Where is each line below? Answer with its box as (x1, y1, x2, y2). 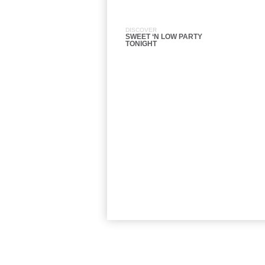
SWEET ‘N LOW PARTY (125, 33, 202, 41)
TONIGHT (125, 40, 157, 48)
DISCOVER (125, 27, 157, 33)
